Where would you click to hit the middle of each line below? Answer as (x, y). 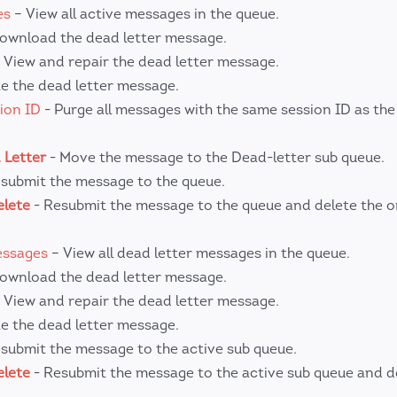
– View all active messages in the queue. (145, 14)
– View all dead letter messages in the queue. (199, 253)
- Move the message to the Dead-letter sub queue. (215, 157)
